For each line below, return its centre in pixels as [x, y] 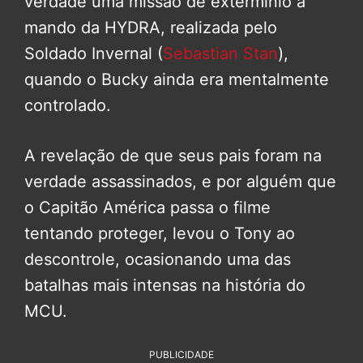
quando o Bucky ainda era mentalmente [177, 80]
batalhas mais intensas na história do [165, 286]
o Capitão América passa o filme [147, 208]
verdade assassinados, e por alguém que [180, 182]
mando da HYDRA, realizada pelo [151, 28]
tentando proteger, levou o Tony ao [160, 234]
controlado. [68, 106]
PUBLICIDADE [181, 355]
